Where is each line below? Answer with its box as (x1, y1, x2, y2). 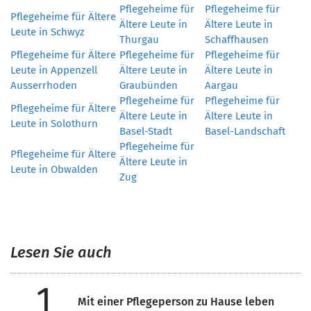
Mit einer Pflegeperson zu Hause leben (78, 295, 274, 308)
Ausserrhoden (10, 79, 77, 92)
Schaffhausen (205, 33, 269, 46)
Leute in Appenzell (10, 64, 97, 76)
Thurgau (119, 33, 159, 46)
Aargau (205, 79, 238, 92)
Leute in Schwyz (10, 26, 85, 38)
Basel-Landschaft (205, 125, 285, 137)
